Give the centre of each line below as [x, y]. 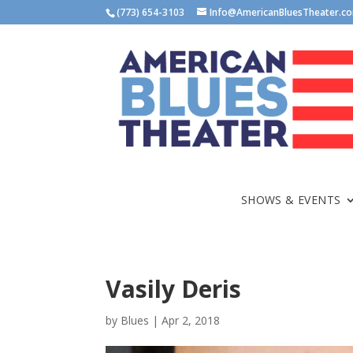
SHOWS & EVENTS [291, 200]
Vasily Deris [174, 289]
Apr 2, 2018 [191, 321]
